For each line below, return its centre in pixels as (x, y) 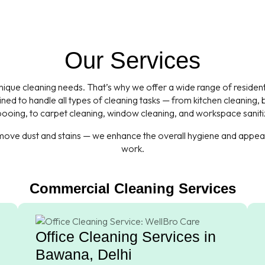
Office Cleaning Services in (126, 236)
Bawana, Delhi (84, 254)
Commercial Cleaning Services (132, 189)
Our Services (132, 60)
